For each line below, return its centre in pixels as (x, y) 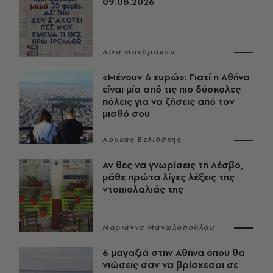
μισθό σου (126, 114)
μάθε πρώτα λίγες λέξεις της (168, 177)
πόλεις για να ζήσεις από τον (168, 102)
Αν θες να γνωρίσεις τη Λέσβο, (173, 165)
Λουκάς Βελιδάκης (142, 140)
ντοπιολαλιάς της (143, 190)
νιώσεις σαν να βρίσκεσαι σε (170, 265)
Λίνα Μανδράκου (139, 52)
